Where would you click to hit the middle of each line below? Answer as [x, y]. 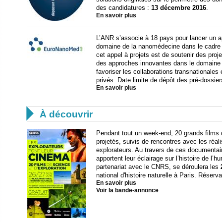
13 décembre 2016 [179, 7]
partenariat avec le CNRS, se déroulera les [158, 166]
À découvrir [66, 114]
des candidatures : [124, 7]
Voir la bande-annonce [127, 190]
